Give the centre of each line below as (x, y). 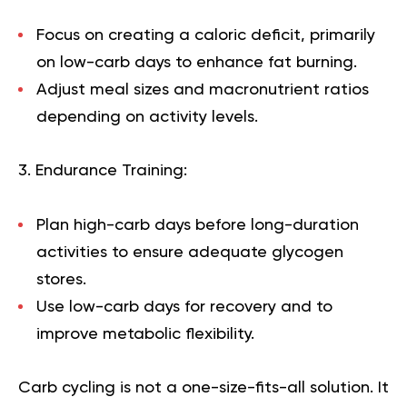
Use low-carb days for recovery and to (184, 307)
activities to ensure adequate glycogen (190, 252)
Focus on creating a (115, 35)
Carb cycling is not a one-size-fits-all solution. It (203, 387)
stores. (61, 279)
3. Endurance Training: (103, 170)
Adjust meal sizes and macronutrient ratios (203, 89)
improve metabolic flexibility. (145, 334)
